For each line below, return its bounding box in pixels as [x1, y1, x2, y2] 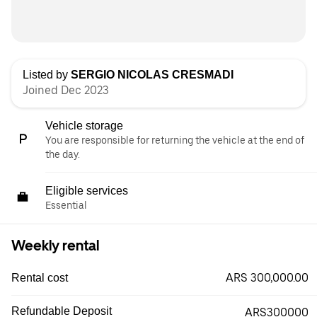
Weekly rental [11, 237, 99, 254]
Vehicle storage [45, 120, 123, 132]
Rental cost [11, 272, 68, 284]
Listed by [23, 69, 71, 81]
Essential [45, 200, 87, 211]
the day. [45, 149, 80, 160]
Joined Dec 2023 [23, 83, 109, 97]
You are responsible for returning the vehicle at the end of [45, 134, 304, 146]
